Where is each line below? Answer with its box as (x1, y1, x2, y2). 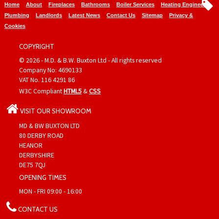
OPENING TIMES (19, 173, 66, 181)
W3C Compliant (19, 86, 64, 95)
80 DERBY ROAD (19, 131, 64, 140)
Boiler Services (116, 1, 154, 7)
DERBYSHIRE (19, 150, 54, 159)
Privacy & (169, 12, 193, 18)
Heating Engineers (160, 1, 208, 7)
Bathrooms (81, 1, 110, 7)
